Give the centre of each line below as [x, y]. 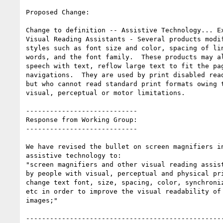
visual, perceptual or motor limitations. [106, 93]
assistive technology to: [74, 155]
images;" [42, 200]
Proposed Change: [58, 12]
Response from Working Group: [82, 119]
